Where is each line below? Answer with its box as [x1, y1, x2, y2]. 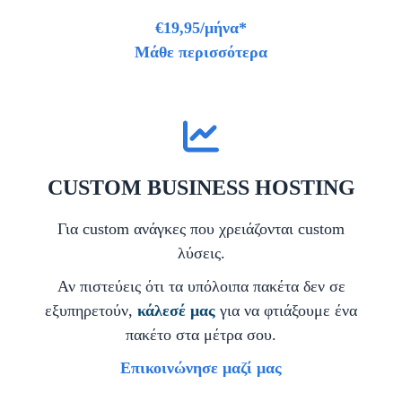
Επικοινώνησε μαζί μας [120, 359, 282, 378]
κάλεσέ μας [137, 301, 215, 320]
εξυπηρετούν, [45, 301, 137, 320]
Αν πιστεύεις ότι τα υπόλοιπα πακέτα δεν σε [57, 277, 345, 296]
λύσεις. [177, 244, 225, 263]
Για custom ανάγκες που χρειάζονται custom [57, 220, 345, 239]
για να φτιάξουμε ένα [215, 301, 357, 320]
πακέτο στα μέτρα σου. [126, 326, 276, 345]
